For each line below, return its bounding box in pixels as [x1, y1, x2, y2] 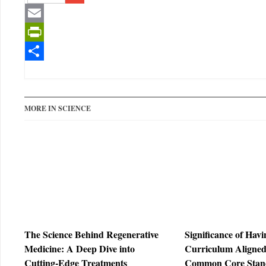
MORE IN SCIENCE [24, 103, 91, 113]
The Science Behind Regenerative [24, 227, 159, 241]
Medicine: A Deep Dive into [24, 242, 135, 255]
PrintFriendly [25, 45, 85, 57]
